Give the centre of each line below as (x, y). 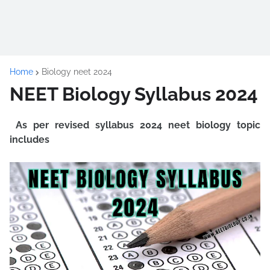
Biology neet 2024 (77, 72)
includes (30, 140)
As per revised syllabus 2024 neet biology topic (138, 125)
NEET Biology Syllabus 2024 (134, 94)
